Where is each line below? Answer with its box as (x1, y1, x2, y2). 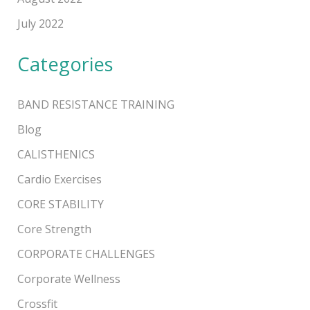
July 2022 (17, 15, 64, 31)
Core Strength (17, 221, 91, 237)
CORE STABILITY (17, 196, 104, 212)
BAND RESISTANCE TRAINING (17, 96, 174, 112)
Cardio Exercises (17, 171, 102, 187)
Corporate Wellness (17, 271, 120, 286)
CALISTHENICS (17, 146, 95, 162)
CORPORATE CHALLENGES (17, 246, 155, 262)
